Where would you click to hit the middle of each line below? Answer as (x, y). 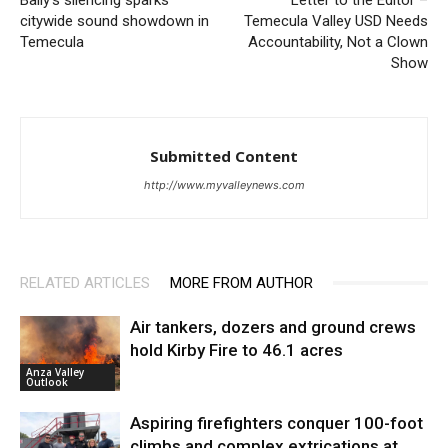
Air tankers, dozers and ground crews (273, 326)
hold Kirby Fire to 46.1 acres (236, 349)
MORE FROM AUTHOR (241, 282)
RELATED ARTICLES (85, 282)
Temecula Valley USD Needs (336, 20)
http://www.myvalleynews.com (224, 184)
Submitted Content (224, 155)
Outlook (47, 381)
